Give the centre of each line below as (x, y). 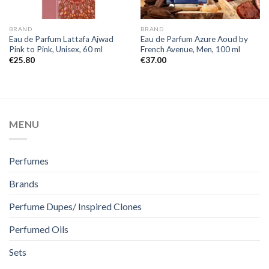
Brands (24, 183)
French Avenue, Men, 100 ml (190, 50)
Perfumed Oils (39, 229)
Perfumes (29, 160)
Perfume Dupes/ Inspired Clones (75, 206)
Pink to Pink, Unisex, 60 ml (56, 50)
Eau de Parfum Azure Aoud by (194, 39)
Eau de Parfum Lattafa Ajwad (61, 39)
